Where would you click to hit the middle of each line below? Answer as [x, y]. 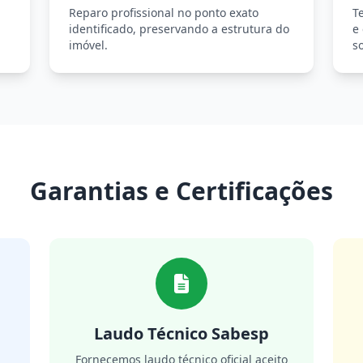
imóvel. [89, 45]
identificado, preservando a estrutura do [179, 29]
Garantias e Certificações [181, 191]
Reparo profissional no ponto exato [164, 13]
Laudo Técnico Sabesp [181, 333]
